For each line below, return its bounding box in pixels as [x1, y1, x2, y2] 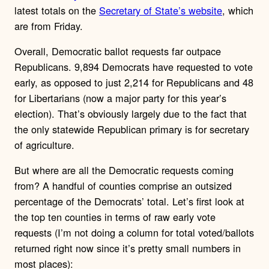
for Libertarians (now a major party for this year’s [14, 90, 226, 105]
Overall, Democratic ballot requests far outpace [14, 43, 221, 58]
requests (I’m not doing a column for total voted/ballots [14, 225, 254, 240]
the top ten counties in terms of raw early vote [14, 210, 216, 225]
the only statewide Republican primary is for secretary [14, 121, 249, 136]
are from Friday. [14, 18, 83, 33]
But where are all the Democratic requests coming [14, 163, 234, 178]
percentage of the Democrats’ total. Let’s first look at [14, 194, 244, 209]
